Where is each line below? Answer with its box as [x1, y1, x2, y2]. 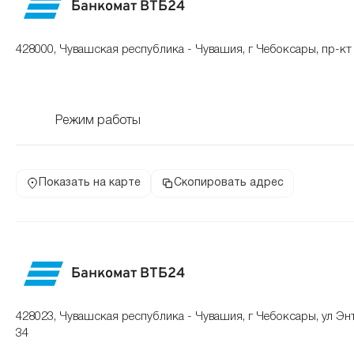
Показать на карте [39, 178, 141, 188]
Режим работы [55, 115, 141, 126]
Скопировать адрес [174, 178, 284, 188]
